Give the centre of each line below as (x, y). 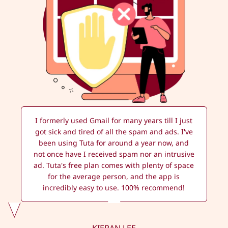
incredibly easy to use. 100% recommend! (114, 188)
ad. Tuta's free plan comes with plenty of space (114, 165)
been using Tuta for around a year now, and (114, 143)
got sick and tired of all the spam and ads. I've (114, 132)
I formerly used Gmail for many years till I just (114, 121)
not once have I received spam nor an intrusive (114, 154)
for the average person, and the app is (114, 177)
